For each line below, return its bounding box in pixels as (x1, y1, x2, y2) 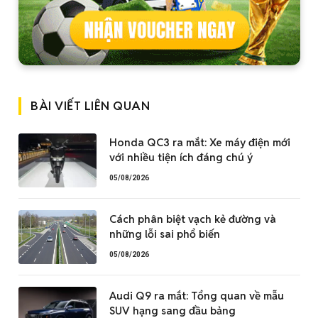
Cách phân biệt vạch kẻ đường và (109, 212, 276, 226)
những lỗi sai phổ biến (109, 227, 220, 241)
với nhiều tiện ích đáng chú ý (109, 150, 253, 165)
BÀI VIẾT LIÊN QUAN (31, 98, 150, 114)
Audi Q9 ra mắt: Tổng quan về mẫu (109, 289, 284, 303)
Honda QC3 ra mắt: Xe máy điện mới (109, 136, 290, 150)
